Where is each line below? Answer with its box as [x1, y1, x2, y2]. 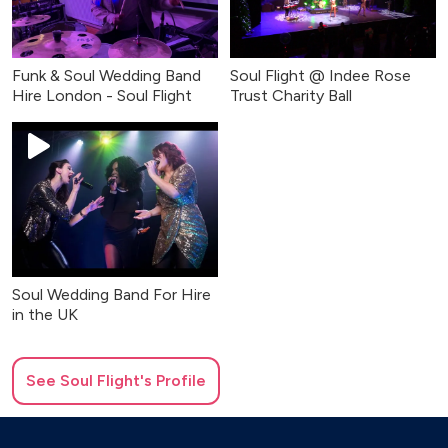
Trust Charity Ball [230, 86, 352, 105]
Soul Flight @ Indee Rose [230, 66, 411, 85]
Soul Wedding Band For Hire [12, 284, 211, 304]
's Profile [140, 370, 206, 390]
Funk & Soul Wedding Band [12, 66, 201, 85]
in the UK [12, 304, 78, 324]
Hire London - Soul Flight [12, 86, 192, 105]
